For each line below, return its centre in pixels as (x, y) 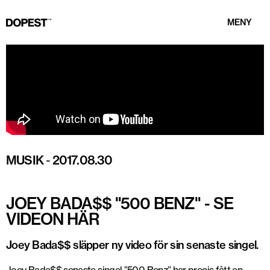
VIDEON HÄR (52, 219)
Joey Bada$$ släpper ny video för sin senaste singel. (132, 245)
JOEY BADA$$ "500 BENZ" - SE (120, 203)
